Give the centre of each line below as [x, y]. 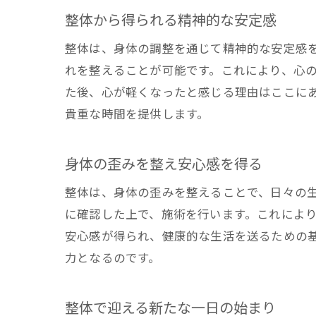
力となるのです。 [113, 259]
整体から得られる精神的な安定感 [171, 20]
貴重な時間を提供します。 [137, 115]
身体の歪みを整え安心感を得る [164, 164]
